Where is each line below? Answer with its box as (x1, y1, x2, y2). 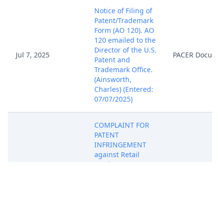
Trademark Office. (94, 65, 153, 74)
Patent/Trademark (94, 16, 153, 25)
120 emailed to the (94, 35, 156, 45)
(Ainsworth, (94, 75, 132, 84)
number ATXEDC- (94, 209, 150, 218)
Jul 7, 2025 (16, 50, 50, 59)
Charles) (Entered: (94, 84, 153, 94)
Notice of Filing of (94, 6, 152, 15)
